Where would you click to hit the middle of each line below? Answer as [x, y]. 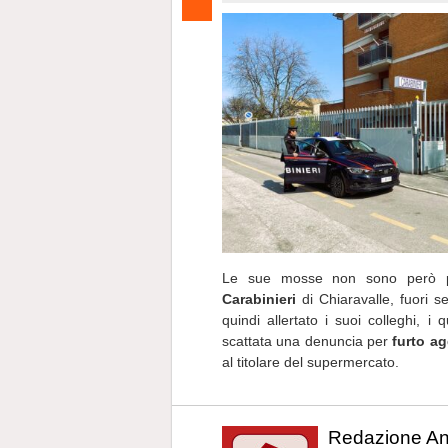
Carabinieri [259, 299]
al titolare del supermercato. [310, 362]
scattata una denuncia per [307, 341]
